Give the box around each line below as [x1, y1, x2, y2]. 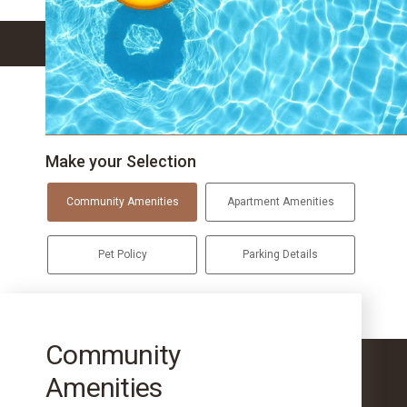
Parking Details [243, 248, 319, 262]
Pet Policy [97, 248, 147, 262]
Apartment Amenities [226, 195, 334, 209]
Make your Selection [45, 152, 196, 172]
